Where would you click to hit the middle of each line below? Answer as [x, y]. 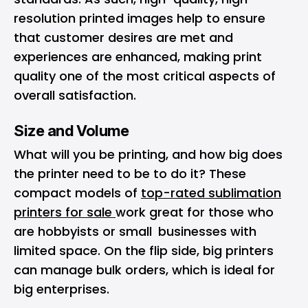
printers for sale [65, 212]
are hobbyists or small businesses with [135, 231]
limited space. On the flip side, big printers [144, 251]
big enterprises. [63, 289]
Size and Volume [71, 131]
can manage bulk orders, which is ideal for [144, 270]
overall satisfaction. [75, 95]
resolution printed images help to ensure [140, 18]
